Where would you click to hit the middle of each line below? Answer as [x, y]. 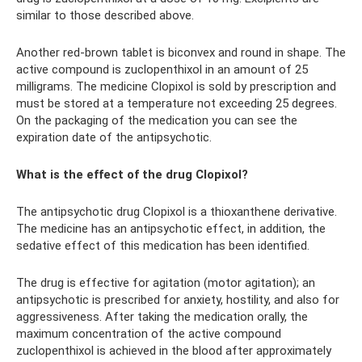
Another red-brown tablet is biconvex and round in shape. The [181, 53]
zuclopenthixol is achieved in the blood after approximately [174, 351]
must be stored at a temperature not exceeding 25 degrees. [177, 103]
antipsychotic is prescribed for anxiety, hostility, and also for [178, 300]
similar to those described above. [105, 15]
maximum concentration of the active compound [149, 334]
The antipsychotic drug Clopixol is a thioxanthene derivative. [177, 212]
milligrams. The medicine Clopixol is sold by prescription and [176, 86]
